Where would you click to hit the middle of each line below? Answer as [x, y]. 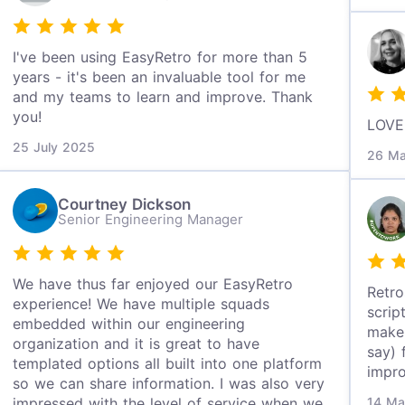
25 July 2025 [54, 147]
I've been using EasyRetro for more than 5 [160, 57]
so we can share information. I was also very [169, 383]
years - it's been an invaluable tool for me [160, 77]
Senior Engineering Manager [151, 219]
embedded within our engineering [129, 324]
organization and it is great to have [137, 344]
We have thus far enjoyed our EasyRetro [153, 284]
